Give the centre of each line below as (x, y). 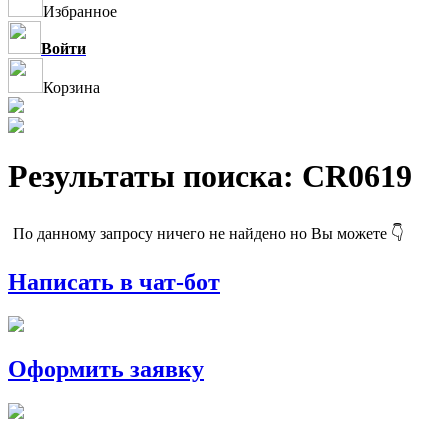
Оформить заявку (106, 368)
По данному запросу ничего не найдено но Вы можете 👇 (208, 233)
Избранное (80, 11)
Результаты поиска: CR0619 (210, 176)
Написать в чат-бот (114, 281)
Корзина (71, 87)
